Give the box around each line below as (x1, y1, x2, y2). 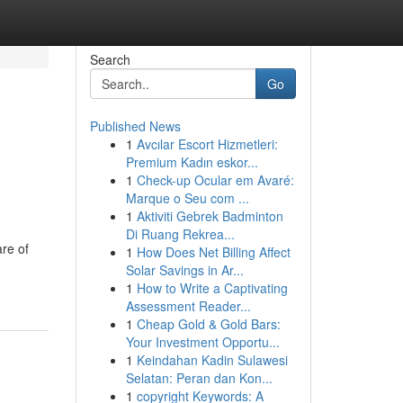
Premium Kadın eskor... (125, 153, 258, 171)
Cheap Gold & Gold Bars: (136, 315, 281, 333)
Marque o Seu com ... (125, 189, 249, 207)
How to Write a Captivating (136, 279, 288, 297)
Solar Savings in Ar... (125, 261, 244, 279)
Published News (89, 117, 181, 135)
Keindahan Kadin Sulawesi (136, 351, 288, 369)
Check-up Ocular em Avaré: (136, 171, 294, 189)
